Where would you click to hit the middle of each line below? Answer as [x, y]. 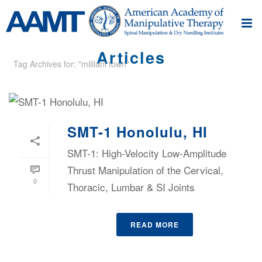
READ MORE [154, 225]
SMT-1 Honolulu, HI [137, 132]
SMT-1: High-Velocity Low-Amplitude [147, 153]
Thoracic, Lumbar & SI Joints [131, 187]
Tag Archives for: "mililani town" [71, 64]
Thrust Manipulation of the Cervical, [145, 170]
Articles [131, 58]
